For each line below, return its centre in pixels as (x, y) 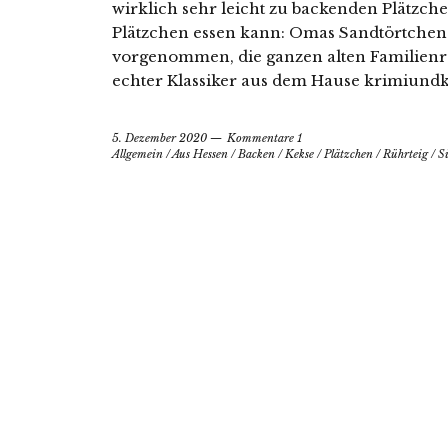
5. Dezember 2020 (159, 138)
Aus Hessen (200, 154)
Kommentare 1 (264, 138)
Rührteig (405, 154)
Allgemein (137, 154)
